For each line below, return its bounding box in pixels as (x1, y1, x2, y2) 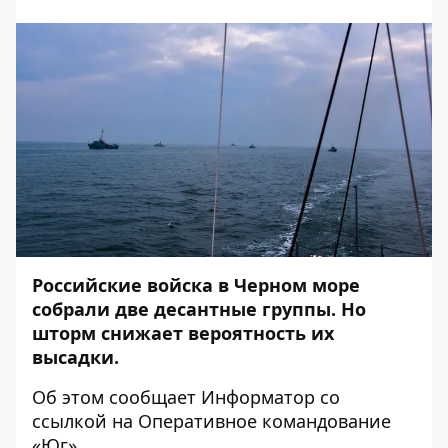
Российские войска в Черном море (32, 273, 360, 297)
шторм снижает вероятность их (32, 321, 334, 345)
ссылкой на (32, 409, 138, 433)
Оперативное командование (138, 409, 391, 433)
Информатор (201, 385, 315, 409)
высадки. (32, 345, 124, 369)
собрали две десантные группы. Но (32, 297, 366, 321)
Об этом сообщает (32, 385, 201, 409)
